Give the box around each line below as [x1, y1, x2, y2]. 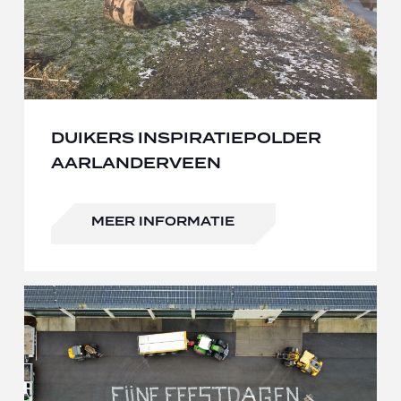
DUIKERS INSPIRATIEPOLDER [50, 126, 321, 150]
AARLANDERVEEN [50, 151, 221, 175]
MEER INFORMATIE [90, 212, 235, 232]
